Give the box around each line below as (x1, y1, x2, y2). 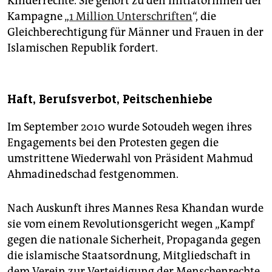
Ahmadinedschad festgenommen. (7, 168, 178, 182)
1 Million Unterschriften (69, 10, 192, 24)
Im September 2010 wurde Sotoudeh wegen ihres (7, 120, 252, 134)
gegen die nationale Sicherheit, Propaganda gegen (7, 233, 261, 247)
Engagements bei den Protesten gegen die (7, 136, 219, 150)
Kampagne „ (7, 10, 69, 24)
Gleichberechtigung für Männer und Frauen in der (7, 25, 263, 39)
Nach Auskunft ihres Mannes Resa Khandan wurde (7, 202, 263, 216)
